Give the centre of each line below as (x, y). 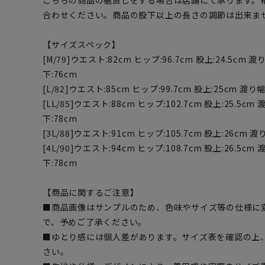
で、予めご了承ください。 (95, 222)
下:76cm (60, 74)
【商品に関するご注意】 (91, 193)
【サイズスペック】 (82, 45)
